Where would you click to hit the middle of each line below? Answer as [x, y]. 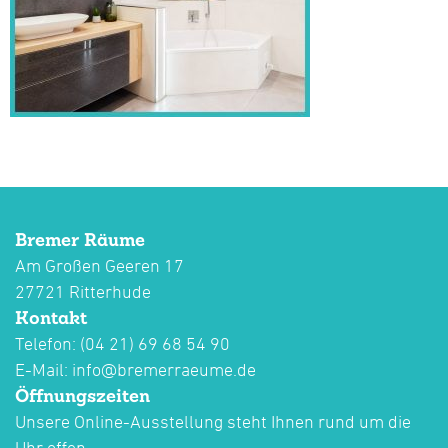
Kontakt [51, 317]
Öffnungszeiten [82, 395]
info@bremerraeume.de [164, 369]
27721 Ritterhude [83, 291]
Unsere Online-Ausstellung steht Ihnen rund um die [213, 421]
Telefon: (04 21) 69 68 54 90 [122, 343]
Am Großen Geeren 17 [99, 265]
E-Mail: [43, 369]
